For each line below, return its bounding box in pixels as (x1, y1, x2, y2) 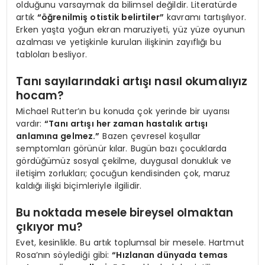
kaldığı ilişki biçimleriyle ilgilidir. (16, 180, 142, 192)
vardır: (16, 118, 45, 130)
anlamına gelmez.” (16, 130, 100, 143)
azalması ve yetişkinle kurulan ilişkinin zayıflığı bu (16, 36, 221, 49)
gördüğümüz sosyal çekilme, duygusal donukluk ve (16, 155, 232, 167)
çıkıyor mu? (16, 218, 83, 235)
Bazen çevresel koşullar (99, 130, 201, 143)
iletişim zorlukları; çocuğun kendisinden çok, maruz (16, 167, 231, 180)
